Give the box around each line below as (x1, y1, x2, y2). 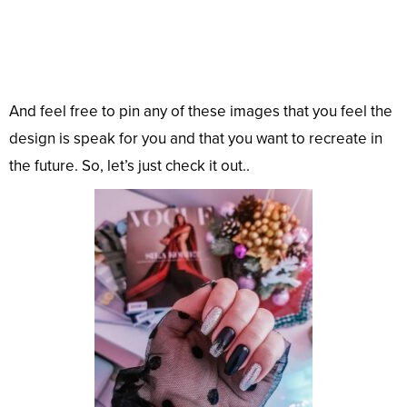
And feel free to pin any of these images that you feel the (9, 102, 392, 122)
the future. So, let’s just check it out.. (9, 156, 250, 176)
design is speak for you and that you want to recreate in (9, 129, 382, 149)
